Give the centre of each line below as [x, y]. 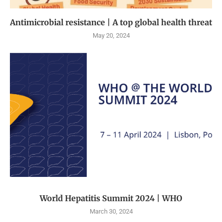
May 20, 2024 [111, 36]
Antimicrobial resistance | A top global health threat [111, 23]
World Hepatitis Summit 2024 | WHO [111, 198]
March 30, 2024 [111, 212]
